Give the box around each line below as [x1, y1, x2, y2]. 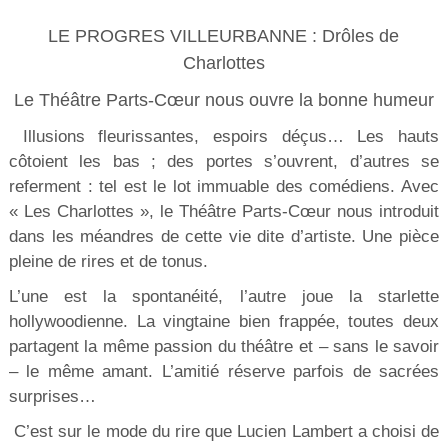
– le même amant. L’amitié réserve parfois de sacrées [8, 362, 440, 382]
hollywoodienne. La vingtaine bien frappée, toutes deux [8, 312, 440, 332]
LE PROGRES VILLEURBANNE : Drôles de [48, 26, 400, 47]
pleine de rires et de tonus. [8, 252, 208, 272]
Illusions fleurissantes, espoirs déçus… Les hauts [8, 127, 440, 147]
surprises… [8, 387, 96, 407]
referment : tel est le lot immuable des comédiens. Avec [8, 177, 440, 197]
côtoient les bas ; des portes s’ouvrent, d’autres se [8, 152, 440, 172]
